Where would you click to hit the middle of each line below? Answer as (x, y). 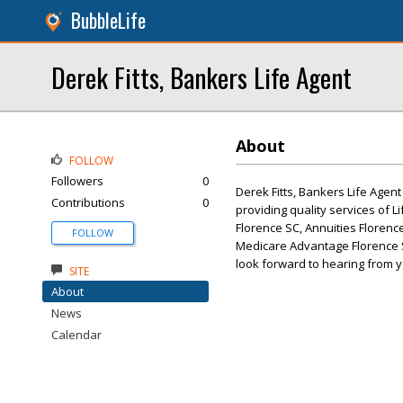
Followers (77, 181)
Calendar (76, 335)
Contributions (88, 202)
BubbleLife (108, 20)
